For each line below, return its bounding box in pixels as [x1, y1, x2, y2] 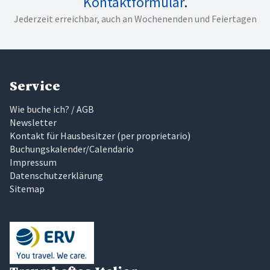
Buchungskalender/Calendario [10, 142, 134, 155]
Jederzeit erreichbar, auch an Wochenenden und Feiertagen [13, 12, 257, 25]
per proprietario [121, 129, 187, 142]
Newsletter [10, 116, 57, 128]
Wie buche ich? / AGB [10, 102, 94, 115]
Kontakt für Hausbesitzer [10, 129, 115, 142]
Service [10, 78, 60, 95]
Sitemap [10, 182, 45, 195]
